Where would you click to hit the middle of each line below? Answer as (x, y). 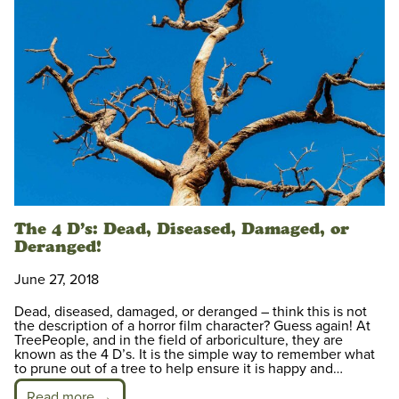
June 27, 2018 (57, 280)
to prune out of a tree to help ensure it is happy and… (179, 369)
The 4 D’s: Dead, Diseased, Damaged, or (182, 229)
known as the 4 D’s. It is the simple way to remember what (195, 355)
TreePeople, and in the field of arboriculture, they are (179, 341)
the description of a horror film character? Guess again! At (192, 326)
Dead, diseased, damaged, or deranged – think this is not (191, 312)
